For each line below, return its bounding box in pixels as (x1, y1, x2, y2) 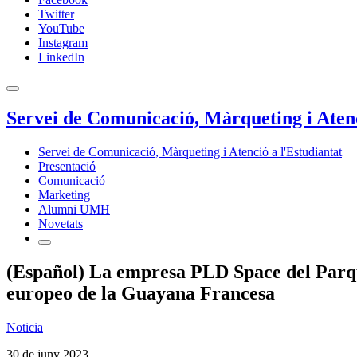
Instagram (38, 36, 88, 49)
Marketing (38, 187, 90, 202)
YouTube (38, 22, 84, 35)
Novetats (38, 216, 83, 230)
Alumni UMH (38, 202, 110, 216)
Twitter (38, 7, 74, 21)
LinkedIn (38, 50, 84, 64)
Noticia (6, 320, 43, 334)
